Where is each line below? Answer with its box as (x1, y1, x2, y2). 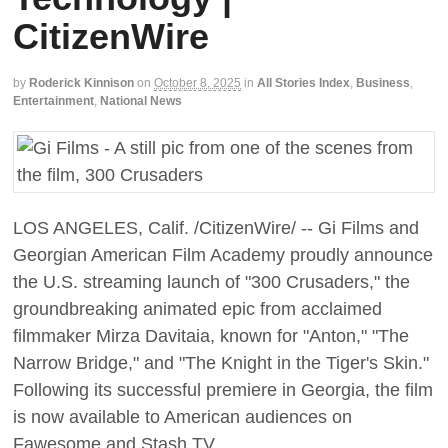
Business (356, 75, 410, 90)
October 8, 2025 (154, 75, 241, 90)
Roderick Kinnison (29, 75, 134, 90)
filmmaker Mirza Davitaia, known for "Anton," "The (13, 325, 409, 346)
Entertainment (13, 93, 94, 108)
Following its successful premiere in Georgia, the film (13, 379, 433, 400)
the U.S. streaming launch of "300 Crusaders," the (13, 271, 410, 292)
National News (100, 93, 182, 108)
